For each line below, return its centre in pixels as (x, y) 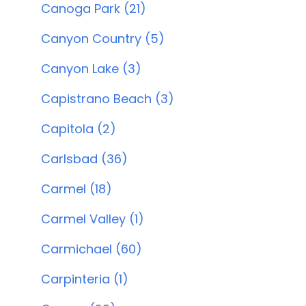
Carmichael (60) (92, 249)
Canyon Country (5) (103, 39)
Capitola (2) (79, 129)
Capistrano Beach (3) (108, 99)
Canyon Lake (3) (91, 69)
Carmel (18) (76, 189)
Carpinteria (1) (85, 279)
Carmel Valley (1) (93, 219)
